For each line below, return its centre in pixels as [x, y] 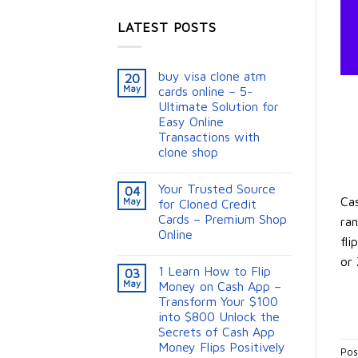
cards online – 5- [205, 91]
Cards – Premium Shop [223, 219]
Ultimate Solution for [219, 107]
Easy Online [191, 122]
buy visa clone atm [212, 76]
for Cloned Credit [207, 204]
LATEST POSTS [167, 27]
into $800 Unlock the [219, 317]
